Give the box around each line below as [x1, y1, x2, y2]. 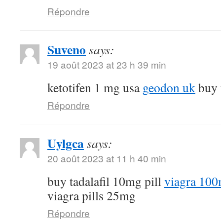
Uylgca [47, 134, 84, 152]
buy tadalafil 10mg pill [47, 173, 164, 189]
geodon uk [143, 79, 195, 96]
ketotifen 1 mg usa [47, 79, 143, 96]
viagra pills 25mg [47, 187, 136, 204]
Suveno [47, 40, 86, 59]
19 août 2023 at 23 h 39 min [47, 58, 166, 71]
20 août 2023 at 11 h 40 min [47, 151, 166, 165]
